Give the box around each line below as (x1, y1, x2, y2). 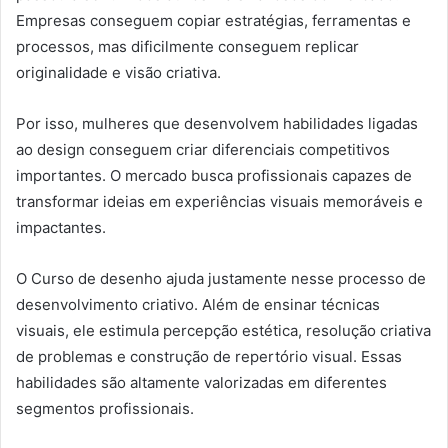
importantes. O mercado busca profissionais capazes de (16, 166, 412, 186)
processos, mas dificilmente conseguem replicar (16, 37, 359, 57)
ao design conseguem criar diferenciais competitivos (16, 140, 390, 160)
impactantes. (16, 218, 106, 238)
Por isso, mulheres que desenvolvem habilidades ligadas (16, 114, 418, 134)
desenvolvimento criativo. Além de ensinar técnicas (16, 295, 380, 315)
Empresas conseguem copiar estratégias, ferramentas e (16, 11, 411, 31)
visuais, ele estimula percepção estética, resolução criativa (16, 321, 431, 341)
